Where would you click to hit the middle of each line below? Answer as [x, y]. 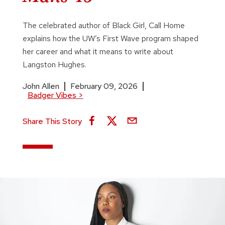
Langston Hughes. [54, 65]
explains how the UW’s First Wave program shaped [110, 38]
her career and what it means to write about [98, 51]
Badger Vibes [52, 95]
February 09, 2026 [104, 86]
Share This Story [52, 121]
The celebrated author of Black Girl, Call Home [103, 25]
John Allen [41, 86]
